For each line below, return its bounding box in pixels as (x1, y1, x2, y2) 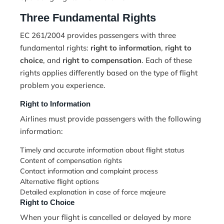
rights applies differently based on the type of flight (20, 68, 197, 78)
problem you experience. (20, 80, 105, 90)
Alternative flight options (20, 177, 99, 186)
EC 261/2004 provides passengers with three (20, 30, 176, 40)
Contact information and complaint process (20, 166, 158, 176)
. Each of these (141, 55, 192, 65)
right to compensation (62, 55, 141, 65)
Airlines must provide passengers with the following (20, 114, 201, 124)
